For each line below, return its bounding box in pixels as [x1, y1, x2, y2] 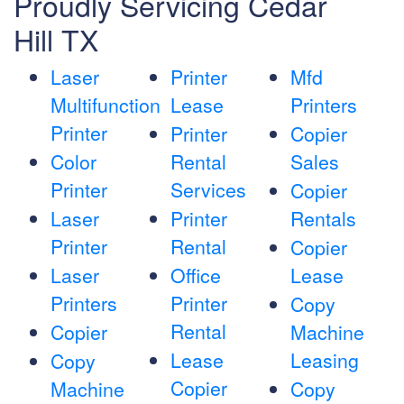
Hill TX [14, 18, 98, 60]
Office [170, 262, 221, 289]
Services [170, 176, 246, 204]
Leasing [289, 346, 359, 374]
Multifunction [50, 91, 161, 119]
